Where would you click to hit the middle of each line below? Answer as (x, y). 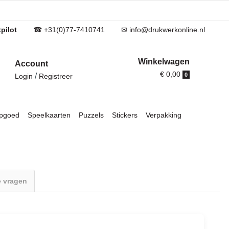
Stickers (125, 115)
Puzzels (91, 115)
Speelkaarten (49, 115)
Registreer (56, 76)
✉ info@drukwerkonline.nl (163, 30)
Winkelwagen (164, 62)
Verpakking (164, 115)
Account (32, 64)
